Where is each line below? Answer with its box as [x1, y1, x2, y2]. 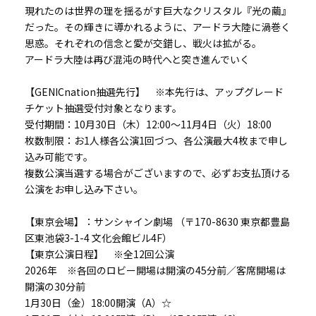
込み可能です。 [25, 150, 93, 164]
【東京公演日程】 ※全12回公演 [25, 247, 174, 262]
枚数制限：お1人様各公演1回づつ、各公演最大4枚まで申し [25, 133, 288, 148]
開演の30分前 [25, 279, 85, 294]
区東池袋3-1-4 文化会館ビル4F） [25, 231, 172, 245]
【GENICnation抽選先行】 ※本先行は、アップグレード [25, 85, 284, 99]
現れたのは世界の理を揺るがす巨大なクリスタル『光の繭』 [25, 4, 291, 18]
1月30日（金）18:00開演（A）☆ [25, 296, 171, 310]
